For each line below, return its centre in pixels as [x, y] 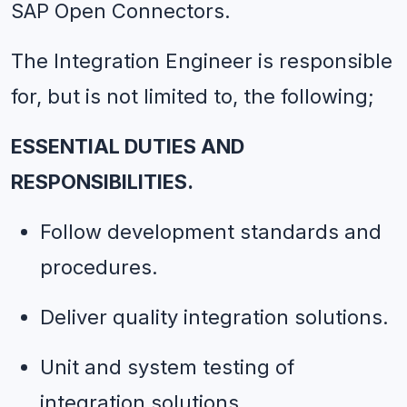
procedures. [99, 267]
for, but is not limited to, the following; [193, 96]
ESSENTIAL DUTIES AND [128, 146]
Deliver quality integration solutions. [214, 317]
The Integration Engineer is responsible [202, 61]
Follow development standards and [211, 232]
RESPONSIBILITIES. [102, 182]
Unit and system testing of [167, 367]
